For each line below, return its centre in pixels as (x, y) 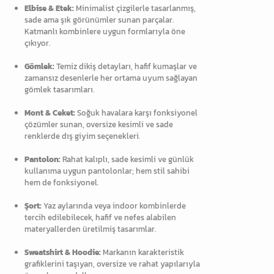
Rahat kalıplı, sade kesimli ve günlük (127, 159)
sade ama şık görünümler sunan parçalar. (99, 20)
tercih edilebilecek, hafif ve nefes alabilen (100, 217)
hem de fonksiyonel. (61, 182)
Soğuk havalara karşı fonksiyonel (136, 113)
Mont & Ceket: (50, 113)
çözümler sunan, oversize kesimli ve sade (99, 124)
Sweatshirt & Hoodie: (63, 252)
